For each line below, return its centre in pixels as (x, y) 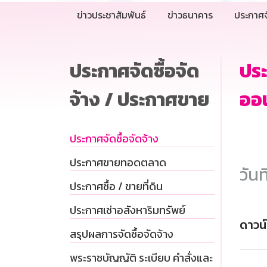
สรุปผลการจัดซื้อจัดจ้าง (122, 234)
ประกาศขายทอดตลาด (118, 163)
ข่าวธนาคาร (190, 15)
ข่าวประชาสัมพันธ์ (111, 15)
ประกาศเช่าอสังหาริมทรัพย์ (128, 210)
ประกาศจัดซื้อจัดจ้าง (114, 139)
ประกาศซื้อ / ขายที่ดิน (116, 187)
